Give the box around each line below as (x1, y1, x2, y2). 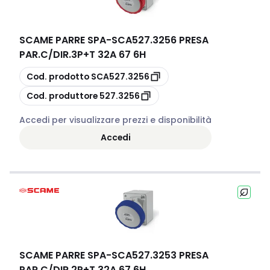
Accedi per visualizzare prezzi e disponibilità (19, 114, 212, 126)
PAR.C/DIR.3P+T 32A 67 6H (19, 48, 146, 61)
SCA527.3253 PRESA (111, 248, 209, 262)
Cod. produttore (27, 89, 98, 102)
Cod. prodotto (27, 70, 89, 83)
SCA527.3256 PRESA (111, 33, 209, 47)
